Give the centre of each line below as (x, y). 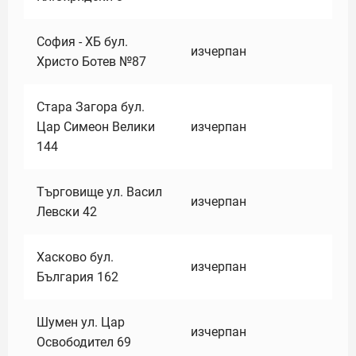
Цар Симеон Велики (96, 127)
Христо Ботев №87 (91, 62)
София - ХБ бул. (82, 42)
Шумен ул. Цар (81, 322)
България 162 (77, 277)
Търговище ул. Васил (99, 192)
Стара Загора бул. (91, 107)
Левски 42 (67, 212)
